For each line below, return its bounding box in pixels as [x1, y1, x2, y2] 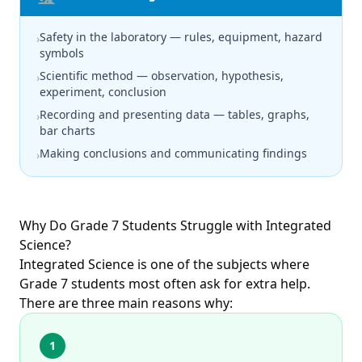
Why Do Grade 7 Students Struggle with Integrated [19, 217, 331, 234]
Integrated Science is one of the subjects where [19, 255, 309, 273]
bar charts [40, 123, 95, 138]
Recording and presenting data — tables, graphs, [40, 107, 309, 122]
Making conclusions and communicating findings [40, 145, 307, 161]
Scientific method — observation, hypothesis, [40, 68, 284, 83]
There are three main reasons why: [19, 294, 233, 312]
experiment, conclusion [40, 84, 166, 99]
